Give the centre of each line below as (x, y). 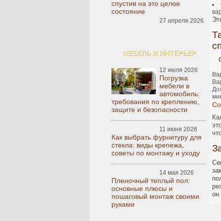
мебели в (174, 86)
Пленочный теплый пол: (151, 181)
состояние (128, 11)
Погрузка (174, 78)
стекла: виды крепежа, (148, 145)
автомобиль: (180, 94)
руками (123, 204)
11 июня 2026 (178, 129)
